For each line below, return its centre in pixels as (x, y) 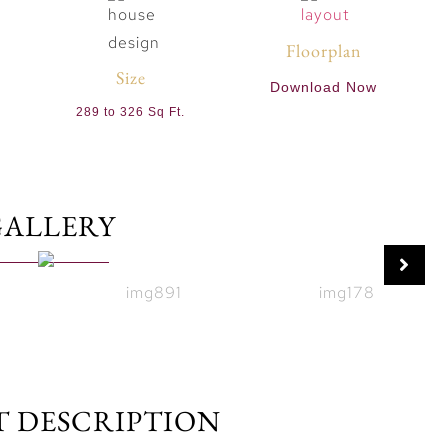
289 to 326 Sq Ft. (131, 112)
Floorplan (323, 51)
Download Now (324, 86)
